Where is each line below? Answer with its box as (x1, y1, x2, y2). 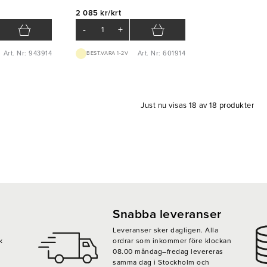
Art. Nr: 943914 (3, 49, 52, 57)
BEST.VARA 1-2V (86, 50, 128, 57)
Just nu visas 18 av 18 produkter (141, 100, 254, 110)
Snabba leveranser (113, 206, 222, 222)
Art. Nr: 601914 (137, 49, 185, 57)
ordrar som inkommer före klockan (113, 236, 231, 245)
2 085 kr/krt (76, 8, 121, 18)
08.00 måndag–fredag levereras (113, 247, 223, 256)
